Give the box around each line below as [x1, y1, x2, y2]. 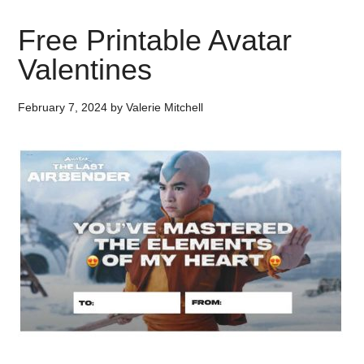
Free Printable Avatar [18, 24, 292, 57]
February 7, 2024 [18, 101, 108, 114]
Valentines [18, 53, 153, 86]
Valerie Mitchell [126, 101, 204, 114]
